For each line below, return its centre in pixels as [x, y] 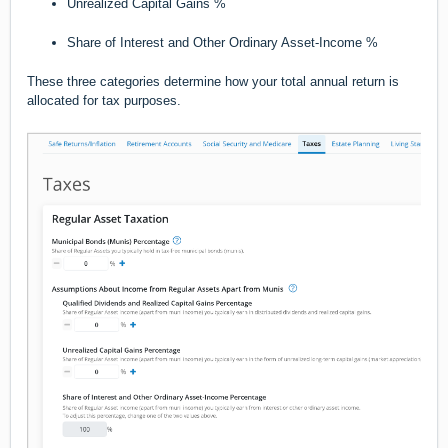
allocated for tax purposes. [104, 100]
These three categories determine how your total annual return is [213, 81]
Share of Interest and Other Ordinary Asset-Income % [222, 42]
